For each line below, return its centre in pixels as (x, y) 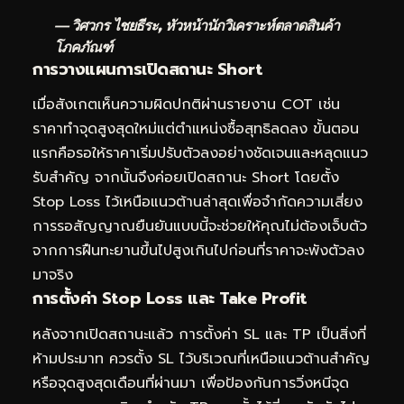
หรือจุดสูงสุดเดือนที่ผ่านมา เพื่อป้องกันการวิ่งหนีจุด (191, 383)
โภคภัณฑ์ (83, 47)
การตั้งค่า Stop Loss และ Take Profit (170, 299)
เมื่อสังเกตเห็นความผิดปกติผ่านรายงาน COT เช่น (186, 105)
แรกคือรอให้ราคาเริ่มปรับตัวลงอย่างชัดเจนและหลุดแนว (200, 154)
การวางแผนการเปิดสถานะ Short (147, 69)
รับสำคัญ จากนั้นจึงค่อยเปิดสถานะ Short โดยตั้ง (186, 178)
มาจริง (53, 275)
